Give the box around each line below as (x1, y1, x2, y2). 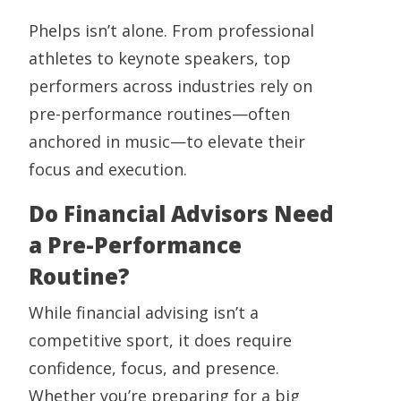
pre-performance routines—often (29, 103, 290, 125)
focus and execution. (29, 158, 187, 181)
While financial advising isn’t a (29, 302, 259, 324)
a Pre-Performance (29, 230, 242, 260)
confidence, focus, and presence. (29, 357, 279, 380)
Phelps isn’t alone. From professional (29, 20, 314, 42)
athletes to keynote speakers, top (29, 47, 291, 70)
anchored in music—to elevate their (29, 131, 305, 153)
